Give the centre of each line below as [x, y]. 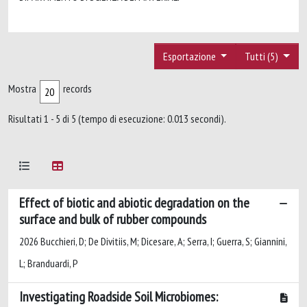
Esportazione [190, 56]
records [77, 88]
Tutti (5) [263, 56]
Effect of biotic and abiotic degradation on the [134, 202]
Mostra [22, 88]
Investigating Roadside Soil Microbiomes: [119, 296]
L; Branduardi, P [49, 263]
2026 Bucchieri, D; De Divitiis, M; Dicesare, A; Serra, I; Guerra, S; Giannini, [153, 241]
